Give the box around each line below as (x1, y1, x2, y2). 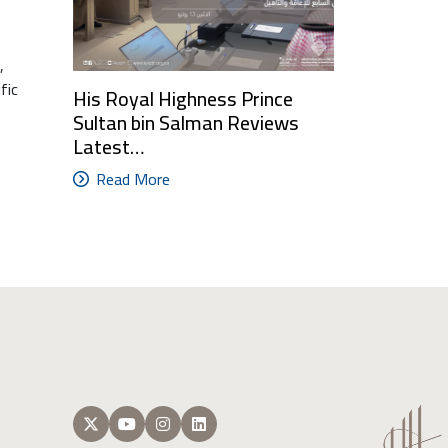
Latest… (73, 127, 145, 165)
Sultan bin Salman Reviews (73, 103, 299, 141)
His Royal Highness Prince (73, 79, 293, 117)
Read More (96, 163, 170, 194)
